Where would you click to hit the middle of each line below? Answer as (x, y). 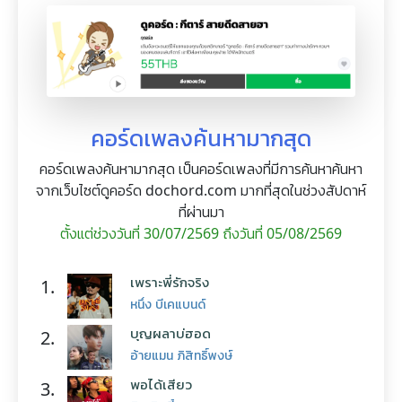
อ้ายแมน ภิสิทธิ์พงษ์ (181, 355)
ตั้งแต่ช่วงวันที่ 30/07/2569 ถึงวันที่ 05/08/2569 (201, 234)
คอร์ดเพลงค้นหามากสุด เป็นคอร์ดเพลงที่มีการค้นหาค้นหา (201, 169)
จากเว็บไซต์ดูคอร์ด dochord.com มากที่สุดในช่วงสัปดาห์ (201, 191)
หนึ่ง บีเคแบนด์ (168, 304)
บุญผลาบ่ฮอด (170, 333)
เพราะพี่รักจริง (170, 282)
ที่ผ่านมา (201, 212)
